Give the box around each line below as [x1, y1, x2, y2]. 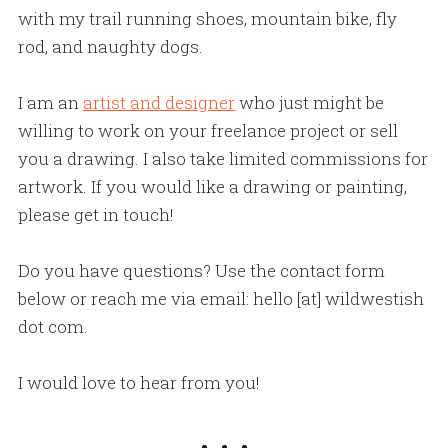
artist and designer [82, 90, 235, 114]
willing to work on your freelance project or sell [17, 118, 398, 142]
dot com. [17, 314, 88, 338]
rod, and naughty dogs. [17, 34, 203, 58]
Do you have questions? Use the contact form [17, 258, 385, 282]
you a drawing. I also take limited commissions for [17, 146, 428, 170]
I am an [17, 90, 83, 114]
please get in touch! [17, 202, 174, 226]
